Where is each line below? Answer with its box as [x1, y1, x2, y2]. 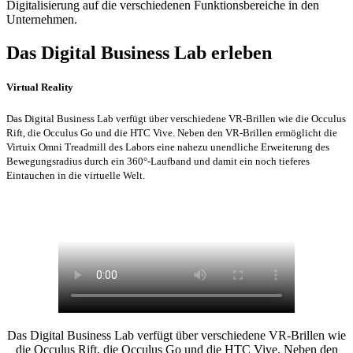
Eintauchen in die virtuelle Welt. [6, 169, 145, 182]
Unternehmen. [6, 12, 77, 26]
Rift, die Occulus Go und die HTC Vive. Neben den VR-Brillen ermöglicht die [6, 127, 337, 139]
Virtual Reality [6, 80, 73, 93]
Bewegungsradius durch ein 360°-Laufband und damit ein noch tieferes [6, 155, 310, 168]
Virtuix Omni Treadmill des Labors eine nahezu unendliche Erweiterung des [6, 141, 329, 154]
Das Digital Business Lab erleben [6, 42, 272, 63]
